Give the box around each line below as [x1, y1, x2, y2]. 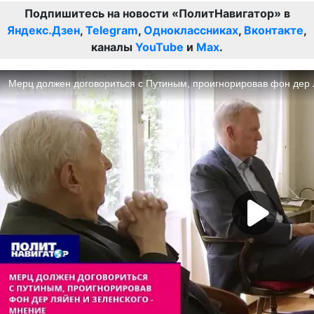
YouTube [135, 40, 184, 54]
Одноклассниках [144, 23, 238, 37]
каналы [91, 40, 135, 54]
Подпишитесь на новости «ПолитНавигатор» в [24, 6, 290, 20]
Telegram [86, 23, 138, 37]
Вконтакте [244, 23, 303, 37]
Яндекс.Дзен [7, 23, 80, 37]
